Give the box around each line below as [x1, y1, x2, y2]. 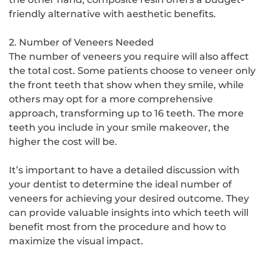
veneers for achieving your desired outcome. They [9, 192, 249, 204]
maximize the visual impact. [9, 235, 143, 247]
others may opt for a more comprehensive [9, 93, 213, 105]
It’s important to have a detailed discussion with [9, 164, 240, 176]
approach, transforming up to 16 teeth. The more [9, 107, 244, 119]
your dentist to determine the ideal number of [9, 178, 232, 190]
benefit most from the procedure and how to [9, 221, 226, 232]
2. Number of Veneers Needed [9, 36, 154, 48]
